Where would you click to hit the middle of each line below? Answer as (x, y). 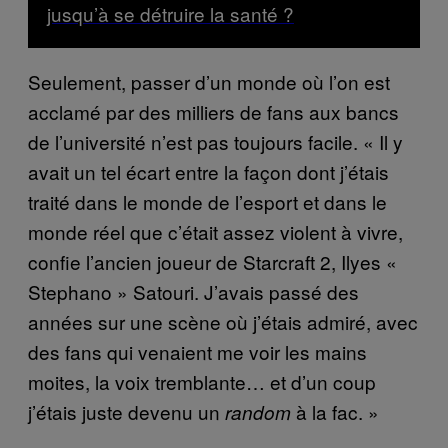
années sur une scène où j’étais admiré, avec (223, 322)
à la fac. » (335, 412)
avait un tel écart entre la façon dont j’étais (208, 172)
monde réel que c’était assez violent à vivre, (215, 232)
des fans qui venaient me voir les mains (197, 352)
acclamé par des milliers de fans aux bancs (213, 112)
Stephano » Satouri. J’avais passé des (193, 292)
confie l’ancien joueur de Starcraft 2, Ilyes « (212, 262)
